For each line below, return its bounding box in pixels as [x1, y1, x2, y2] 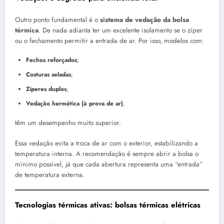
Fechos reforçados [26, 55, 77, 65]
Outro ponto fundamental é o [15, 15, 100, 25]
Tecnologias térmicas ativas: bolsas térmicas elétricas [15, 199, 200, 210]
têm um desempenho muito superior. [15, 118, 121, 128]
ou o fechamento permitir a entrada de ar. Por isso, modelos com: [15, 36, 204, 46]
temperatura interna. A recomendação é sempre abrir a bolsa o [15, 148, 198, 158]
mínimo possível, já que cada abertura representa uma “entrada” [15, 159, 202, 169]
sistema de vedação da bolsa [100, 15, 189, 25]
